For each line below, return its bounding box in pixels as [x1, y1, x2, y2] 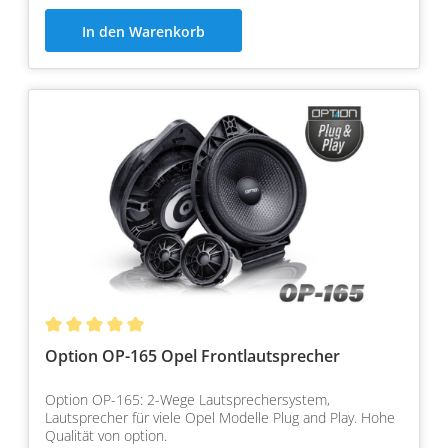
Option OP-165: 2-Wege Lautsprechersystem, [45, 390, 330, 410]
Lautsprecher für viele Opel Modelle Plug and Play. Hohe [45, 408, 395, 428]
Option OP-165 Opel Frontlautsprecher [45, 345, 340, 368]
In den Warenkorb [82, 22, 205, 42]
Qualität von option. [45, 426, 167, 446]
